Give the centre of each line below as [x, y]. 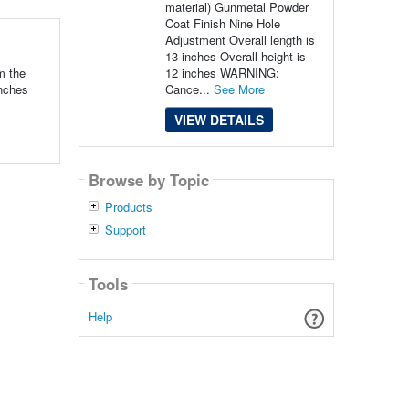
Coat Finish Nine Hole [222, 23]
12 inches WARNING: [222, 73]
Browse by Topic [148, 179]
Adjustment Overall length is [240, 40]
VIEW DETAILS [219, 120]
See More [239, 89]
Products [128, 207]
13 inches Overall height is [235, 56]
